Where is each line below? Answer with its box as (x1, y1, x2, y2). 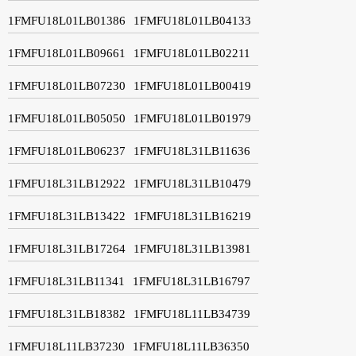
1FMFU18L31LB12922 (8, 176, 126, 190)
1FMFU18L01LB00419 (133, 79, 251, 92)
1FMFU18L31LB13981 (133, 242, 251, 255)
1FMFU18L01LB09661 (8, 46, 126, 60)
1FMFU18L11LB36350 (133, 339, 250, 353)
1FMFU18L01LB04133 (133, 14, 251, 27)
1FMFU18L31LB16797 (133, 274, 250, 288)
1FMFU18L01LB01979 (133, 111, 251, 125)
